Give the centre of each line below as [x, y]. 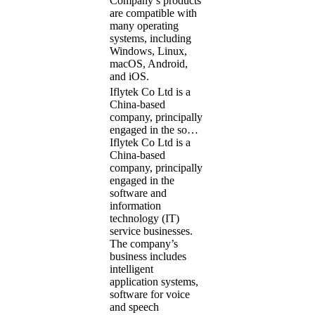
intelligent [131, 269]
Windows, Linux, [148, 51]
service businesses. [151, 231]
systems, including [150, 38]
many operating [144, 25]
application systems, [154, 281]
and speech [134, 307]
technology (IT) [144, 218]
